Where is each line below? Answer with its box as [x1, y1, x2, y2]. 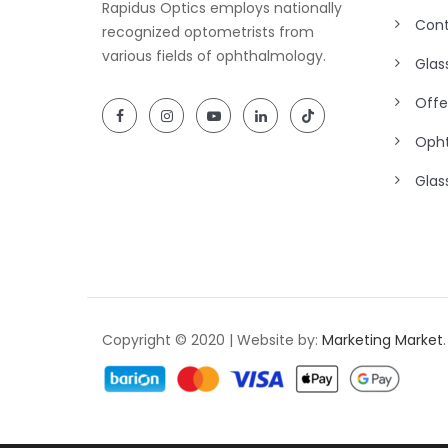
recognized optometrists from [102, 21, 314, 42]
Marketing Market [322, 329, 443, 350]
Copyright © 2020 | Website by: [102, 329, 322, 350]
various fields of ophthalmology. [102, 45, 326, 66]
